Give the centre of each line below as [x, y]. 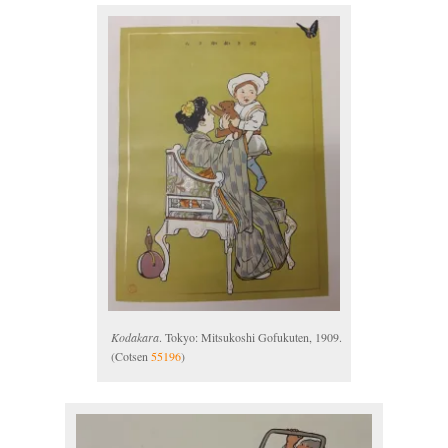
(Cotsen [131, 355]
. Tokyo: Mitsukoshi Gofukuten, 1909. [250, 336]
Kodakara [135, 336]
